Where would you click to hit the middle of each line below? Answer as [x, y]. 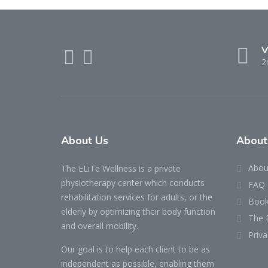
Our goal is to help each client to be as [135, 249]
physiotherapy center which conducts [133, 183]
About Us [85, 141]
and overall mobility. [100, 226]
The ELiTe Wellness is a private [121, 168]
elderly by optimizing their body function [138, 211]
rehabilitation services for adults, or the [137, 197]
